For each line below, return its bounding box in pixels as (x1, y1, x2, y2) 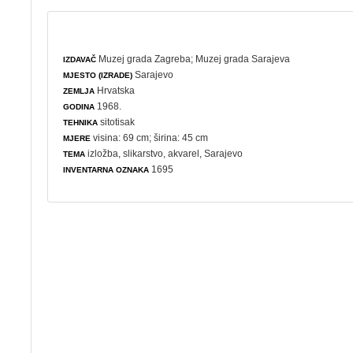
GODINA (63, 102, 95, 111)
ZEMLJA (63, 86, 95, 95)
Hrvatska (95, 84, 136, 96)
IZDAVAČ (63, 54, 97, 64)
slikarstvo (123, 147, 164, 159)
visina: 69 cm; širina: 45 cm (91, 132, 209, 143)
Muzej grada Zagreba (98, 53, 191, 65)
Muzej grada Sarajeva (195, 53, 291, 65)
